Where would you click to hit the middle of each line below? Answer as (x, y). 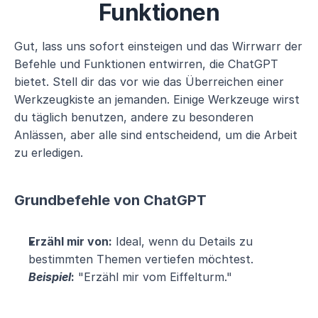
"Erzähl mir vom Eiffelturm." (153, 277)
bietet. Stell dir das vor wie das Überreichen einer (149, 82)
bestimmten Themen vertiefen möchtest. (141, 259)
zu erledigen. (49, 153)
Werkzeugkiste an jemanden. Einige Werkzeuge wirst (157, 99)
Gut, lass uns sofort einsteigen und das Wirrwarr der (158, 46)
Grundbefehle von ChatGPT (110, 200)
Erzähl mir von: (70, 241)
